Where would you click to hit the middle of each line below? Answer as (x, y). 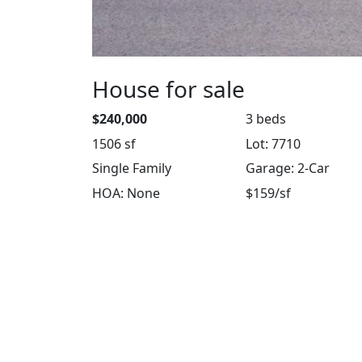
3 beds (266, 119)
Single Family (132, 168)
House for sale (168, 89)
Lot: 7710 (273, 143)
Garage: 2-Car (288, 168)
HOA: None (126, 194)
